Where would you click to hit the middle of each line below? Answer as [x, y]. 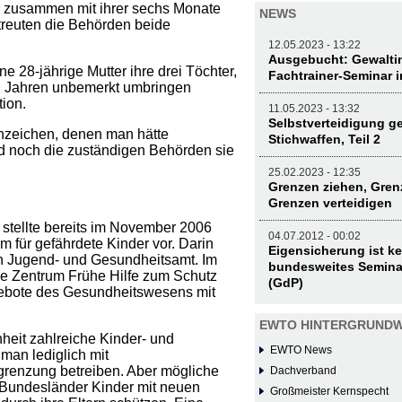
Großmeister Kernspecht [329, 392]
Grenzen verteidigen [330, 203]
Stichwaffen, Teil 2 [324, 140]
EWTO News [301, 350]
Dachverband [303, 371]
